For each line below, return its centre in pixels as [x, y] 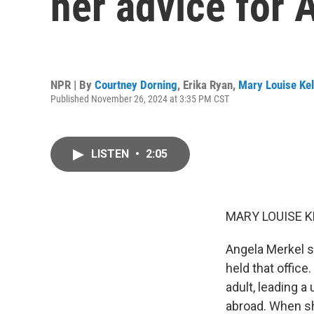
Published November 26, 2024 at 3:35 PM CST [140, 98]
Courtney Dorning [136, 84]
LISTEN [111, 154]
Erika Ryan [208, 84]
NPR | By [73, 84]
